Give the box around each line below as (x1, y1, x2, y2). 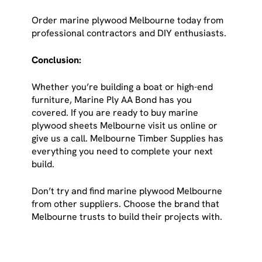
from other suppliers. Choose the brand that (32, 197, 220, 210)
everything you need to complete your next (32, 144, 213, 157)
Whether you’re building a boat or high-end (32, 80, 213, 93)
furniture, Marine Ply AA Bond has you (32, 93, 192, 106)
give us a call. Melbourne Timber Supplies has (32, 132, 224, 144)
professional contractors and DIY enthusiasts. (32, 26, 227, 39)
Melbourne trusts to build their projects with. (32, 210, 223, 223)
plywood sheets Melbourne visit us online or (32, 119, 218, 132)
